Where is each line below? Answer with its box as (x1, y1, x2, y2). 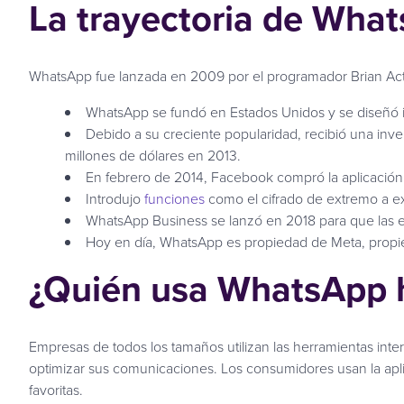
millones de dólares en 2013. (65, 144, 241, 165)
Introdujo (86, 188, 144, 208)
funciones (144, 188, 208, 208)
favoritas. (29, 379, 83, 399)
